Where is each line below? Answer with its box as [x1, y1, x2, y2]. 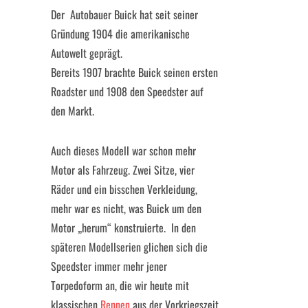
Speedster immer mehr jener [51, 258, 167, 274]
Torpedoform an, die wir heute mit [51, 277, 189, 294]
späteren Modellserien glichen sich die [51, 239, 208, 255]
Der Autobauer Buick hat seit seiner [51, 6, 198, 23]
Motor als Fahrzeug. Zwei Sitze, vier [51, 162, 195, 178]
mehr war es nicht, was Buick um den [51, 200, 201, 217]
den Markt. [51, 102, 94, 119]
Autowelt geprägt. [51, 45, 122, 61]
